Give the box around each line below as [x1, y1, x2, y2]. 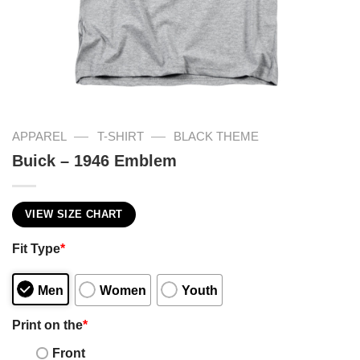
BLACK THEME [174, 129, 260, 143]
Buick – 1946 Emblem [12, 151, 177, 170]
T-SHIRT [96, 129, 144, 143]
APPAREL [12, 129, 67, 143]
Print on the [12, 317, 83, 332]
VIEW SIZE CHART [25, 208, 123, 220]
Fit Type [12, 241, 60, 256]
